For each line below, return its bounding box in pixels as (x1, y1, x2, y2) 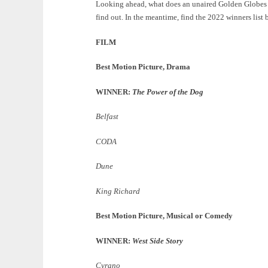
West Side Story (132, 236, 183, 245)
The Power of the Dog (132, 87, 203, 96)
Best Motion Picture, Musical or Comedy (96, 211, 233, 221)
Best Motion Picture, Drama (96, 62, 190, 72)
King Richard (96, 186, 140, 196)
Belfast (96, 112, 118, 121)
